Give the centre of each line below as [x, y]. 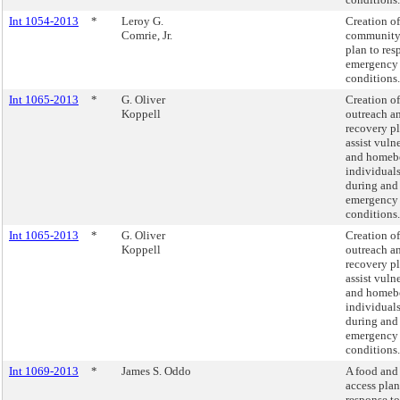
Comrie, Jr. [147, 35]
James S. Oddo [156, 371]
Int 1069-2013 [44, 371]
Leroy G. [142, 21]
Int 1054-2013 [44, 21]
